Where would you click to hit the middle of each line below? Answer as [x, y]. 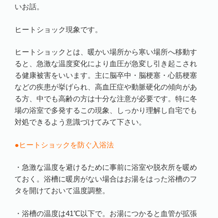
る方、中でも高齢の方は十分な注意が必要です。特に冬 [106, 99]
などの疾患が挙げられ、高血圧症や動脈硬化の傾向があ [106, 87]
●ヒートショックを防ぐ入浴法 [64, 145]
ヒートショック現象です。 [58, 29]
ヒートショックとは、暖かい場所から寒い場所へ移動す [106, 52]
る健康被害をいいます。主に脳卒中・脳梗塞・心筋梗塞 [106, 75]
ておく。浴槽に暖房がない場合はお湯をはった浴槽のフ [106, 179]
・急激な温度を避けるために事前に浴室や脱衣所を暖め [106, 167]
